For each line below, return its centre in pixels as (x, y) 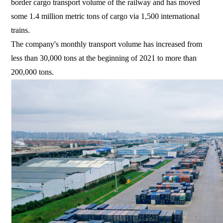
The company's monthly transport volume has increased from (107, 44)
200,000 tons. (33, 72)
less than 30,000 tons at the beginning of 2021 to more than (104, 58)
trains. (21, 30)
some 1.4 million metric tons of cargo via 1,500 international (106, 16)
